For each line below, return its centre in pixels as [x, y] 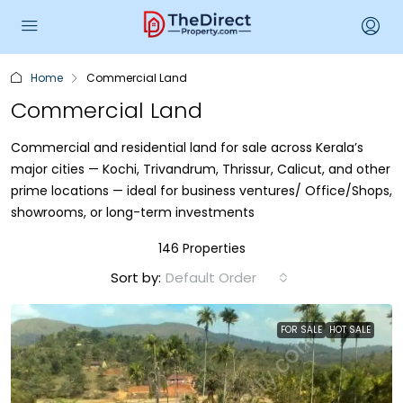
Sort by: [136, 278]
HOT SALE [350, 330]
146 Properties [201, 248]
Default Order [211, 278]
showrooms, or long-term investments [133, 212]
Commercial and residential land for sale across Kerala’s [187, 148]
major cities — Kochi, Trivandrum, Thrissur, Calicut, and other [201, 169]
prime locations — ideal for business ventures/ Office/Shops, [201, 191]
